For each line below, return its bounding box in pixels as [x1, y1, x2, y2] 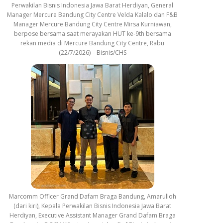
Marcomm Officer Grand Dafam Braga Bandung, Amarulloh [8, 192, 176, 201]
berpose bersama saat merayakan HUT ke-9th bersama [13, 29, 171, 38]
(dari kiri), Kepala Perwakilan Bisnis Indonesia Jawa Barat [13, 201, 171, 210]
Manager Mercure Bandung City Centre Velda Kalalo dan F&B [7, 10, 178, 19]
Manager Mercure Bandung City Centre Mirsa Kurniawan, [13, 19, 172, 28]
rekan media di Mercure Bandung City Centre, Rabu [20, 38, 164, 47]
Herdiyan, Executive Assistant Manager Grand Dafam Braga [9, 211, 176, 220]
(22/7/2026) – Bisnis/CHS [58, 48, 126, 57]
